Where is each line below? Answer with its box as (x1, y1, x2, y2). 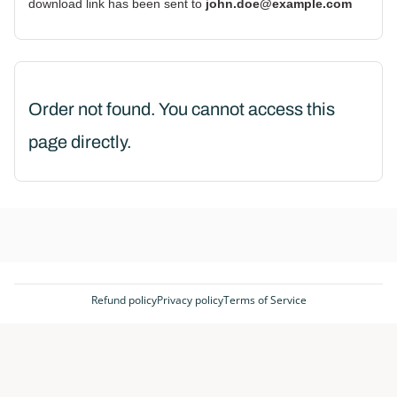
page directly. (28, 132, 132, 152)
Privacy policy (156, 292, 223, 307)
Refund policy (90, 292, 157, 307)
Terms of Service (222, 292, 307, 307)
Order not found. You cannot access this (28, 99, 335, 119)
